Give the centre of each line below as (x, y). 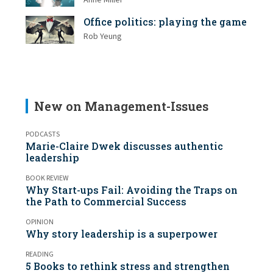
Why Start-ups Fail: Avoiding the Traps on (132, 190)
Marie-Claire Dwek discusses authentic (124, 146)
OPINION (40, 222)
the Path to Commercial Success (106, 201)
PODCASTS (43, 134)
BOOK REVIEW (47, 178)
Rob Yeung (103, 37)
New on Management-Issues (121, 106)
